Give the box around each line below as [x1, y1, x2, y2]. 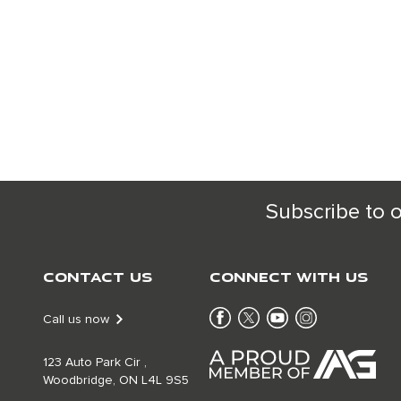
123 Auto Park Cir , [43, 356, 147, 369]
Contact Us [43, 267, 152, 286]
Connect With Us [209, 267, 368, 286]
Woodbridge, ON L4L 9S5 [43, 374, 189, 387]
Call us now [43, 313, 109, 326]
